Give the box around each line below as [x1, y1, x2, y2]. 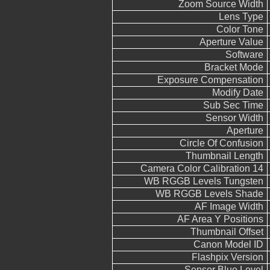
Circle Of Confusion [180, 138, 263, 148]
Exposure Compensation [157, 75, 263, 85]
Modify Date [212, 87, 263, 98]
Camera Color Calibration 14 [140, 163, 263, 174]
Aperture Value [199, 37, 263, 47]
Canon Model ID [193, 239, 263, 250]
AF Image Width [195, 201, 263, 212]
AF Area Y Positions [177, 214, 263, 224]
